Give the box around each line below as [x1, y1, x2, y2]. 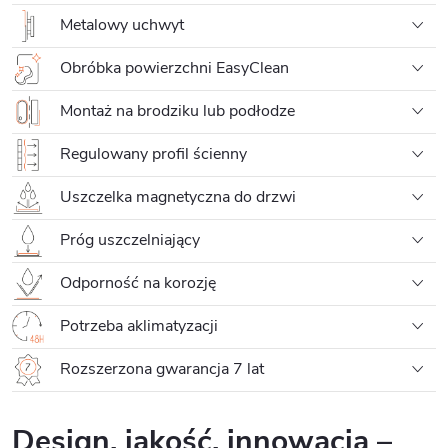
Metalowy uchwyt [56, 13, 184, 36]
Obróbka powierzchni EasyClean [56, 56, 289, 79]
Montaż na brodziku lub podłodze [56, 99, 295, 122]
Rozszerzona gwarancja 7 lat [56, 357, 264, 380]
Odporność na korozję [56, 271, 216, 294]
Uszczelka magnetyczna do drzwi [56, 185, 296, 208]
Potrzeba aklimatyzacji [56, 314, 218, 337]
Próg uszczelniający [56, 228, 200, 251]
